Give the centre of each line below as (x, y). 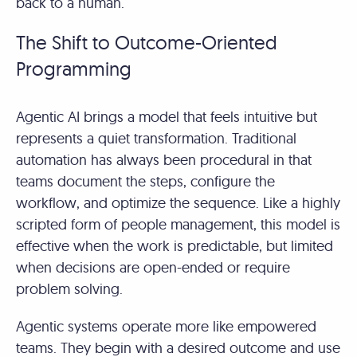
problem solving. (71, 289)
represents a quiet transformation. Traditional (156, 138)
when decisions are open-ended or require (153, 267)
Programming (76, 69)
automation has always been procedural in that (164, 160)
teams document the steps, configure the (145, 181)
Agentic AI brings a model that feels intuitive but (167, 117)
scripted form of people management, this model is (178, 224)
